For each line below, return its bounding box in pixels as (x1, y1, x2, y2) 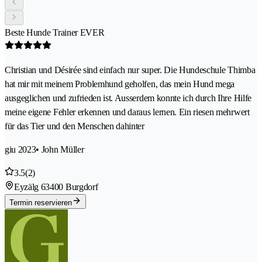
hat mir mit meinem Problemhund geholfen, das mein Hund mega (5, 78, 235, 89)
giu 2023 (5, 144, 36, 154)
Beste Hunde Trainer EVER (5, 27, 105, 37)
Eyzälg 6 (14, 181, 46, 192)
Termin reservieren (9, 198, 72, 207)
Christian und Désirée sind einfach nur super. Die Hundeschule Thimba (5, 64, 256, 75)
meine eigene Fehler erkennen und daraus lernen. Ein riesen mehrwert (5, 106, 250, 117)
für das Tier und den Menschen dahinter (5, 120, 144, 131)
